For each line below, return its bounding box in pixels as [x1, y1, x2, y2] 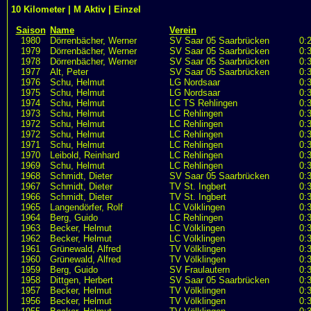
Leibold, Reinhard [50, 150, 119, 160]
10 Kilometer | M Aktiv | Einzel [11, 4, 141, 15]
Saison [15, 25, 46, 35]
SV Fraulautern [169, 264, 230, 275]
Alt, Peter [50, 67, 88, 77]
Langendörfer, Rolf [50, 202, 123, 212]
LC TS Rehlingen [169, 98, 237, 108]
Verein [169, 25, 196, 35]
